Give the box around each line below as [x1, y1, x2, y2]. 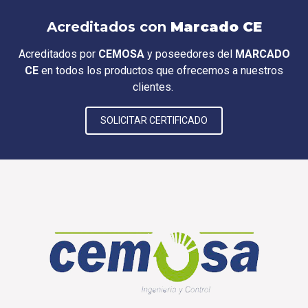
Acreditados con [46, 19, 170, 36]
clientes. [132, 80, 176, 94]
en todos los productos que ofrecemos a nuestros [38, 64, 283, 78]
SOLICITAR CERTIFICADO [100, 115, 208, 126]
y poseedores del [144, 47, 235, 61]
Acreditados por [18, 47, 98, 61]
